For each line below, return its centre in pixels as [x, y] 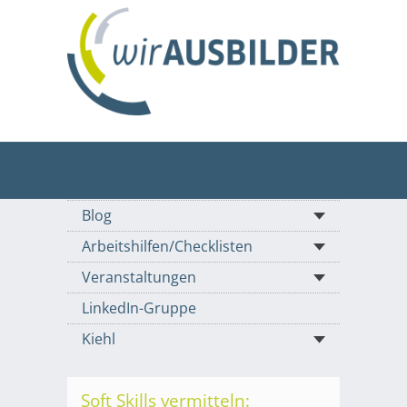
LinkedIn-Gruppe [139, 308]
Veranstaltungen [139, 278]
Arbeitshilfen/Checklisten [167, 247]
